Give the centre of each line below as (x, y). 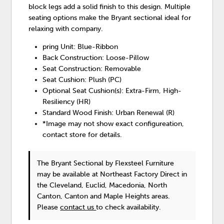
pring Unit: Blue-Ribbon (80, 46)
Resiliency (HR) (67, 101)
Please (49, 207)
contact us (78, 207)
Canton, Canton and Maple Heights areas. (104, 196)
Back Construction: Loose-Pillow (96, 57)
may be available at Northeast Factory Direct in (112, 174)
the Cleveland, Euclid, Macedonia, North (102, 185)
